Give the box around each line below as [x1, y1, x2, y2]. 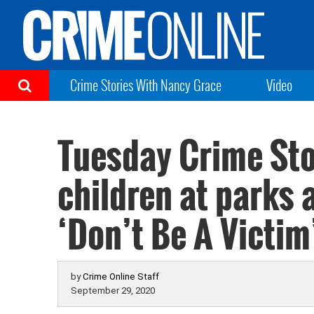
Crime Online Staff [83, 271, 160, 282]
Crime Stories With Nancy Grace [70, 74, 221, 95]
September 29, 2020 [71, 285, 156, 296]
